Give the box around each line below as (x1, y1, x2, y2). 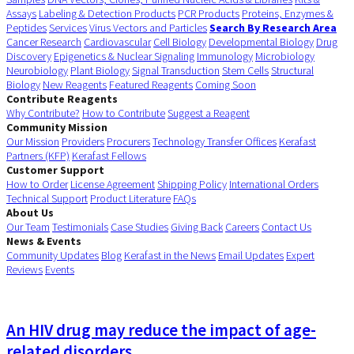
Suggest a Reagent (168, 105, 250, 120)
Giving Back (171, 219, 223, 234)
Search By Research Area (209, 20, 337, 35)
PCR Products (178, 6, 239, 21)
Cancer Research (6, 34, 81, 49)
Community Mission (6, 119, 107, 134)
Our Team (6, 219, 50, 234)
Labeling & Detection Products (39, 6, 175, 21)
